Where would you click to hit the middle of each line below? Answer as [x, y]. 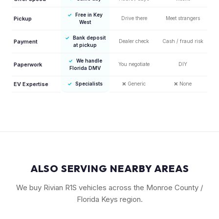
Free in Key [89, 14]
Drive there [134, 18]
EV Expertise [31, 84]
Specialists [89, 83]
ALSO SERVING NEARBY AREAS [109, 168]
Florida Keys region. [109, 199]
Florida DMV [85, 68]
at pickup [85, 45]
